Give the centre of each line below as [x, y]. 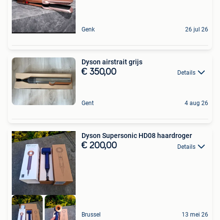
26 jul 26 [197, 29]
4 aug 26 [196, 103]
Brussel [91, 214]
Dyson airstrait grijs [112, 62]
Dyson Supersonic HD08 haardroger [137, 136]
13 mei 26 [195, 214]
